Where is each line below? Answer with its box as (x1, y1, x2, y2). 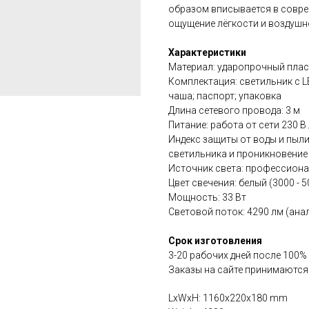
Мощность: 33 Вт (168, 192, 246, 203)
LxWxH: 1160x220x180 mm (168, 292, 288, 304)
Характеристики (168, 47, 246, 59)
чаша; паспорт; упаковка (168, 90, 281, 102)
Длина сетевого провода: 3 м (168, 105, 300, 117)
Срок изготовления (168, 235, 262, 247)
